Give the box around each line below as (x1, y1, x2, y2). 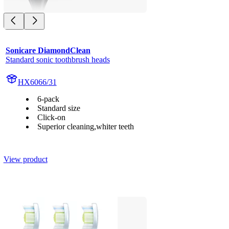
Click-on (37, 112, 65, 122)
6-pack (37, 94, 59, 103)
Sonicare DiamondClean (5, 45, 90, 55)
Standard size (37, 103, 80, 112)
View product (3, 154, 48, 164)
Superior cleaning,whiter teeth (37, 122, 134, 131)
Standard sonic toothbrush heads (5, 55, 110, 64)
